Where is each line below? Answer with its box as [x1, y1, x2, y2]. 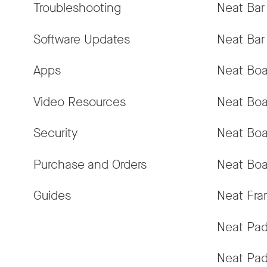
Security [33, 125, 77, 142]
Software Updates [33, 30, 130, 48]
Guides [33, 187, 71, 204]
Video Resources [33, 93, 126, 110]
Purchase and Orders [33, 156, 147, 173]
